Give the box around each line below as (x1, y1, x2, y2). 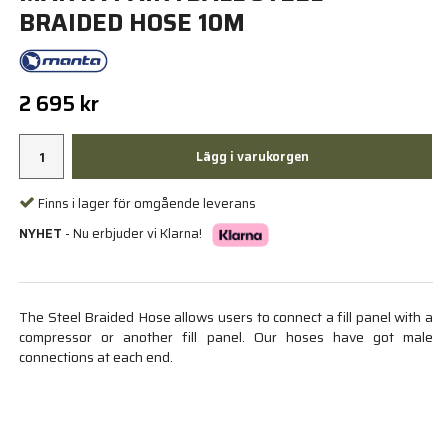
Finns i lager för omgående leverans (38, 192, 257, 214)
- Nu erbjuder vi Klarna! (62, 223, 203, 245)
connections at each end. (19, 346, 174, 369)
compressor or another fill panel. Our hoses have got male (19, 326, 433, 349)
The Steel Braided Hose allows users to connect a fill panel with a (19, 306, 433, 329)
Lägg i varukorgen (195, 146, 309, 167)
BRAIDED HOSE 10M (19, 4, 246, 42)
